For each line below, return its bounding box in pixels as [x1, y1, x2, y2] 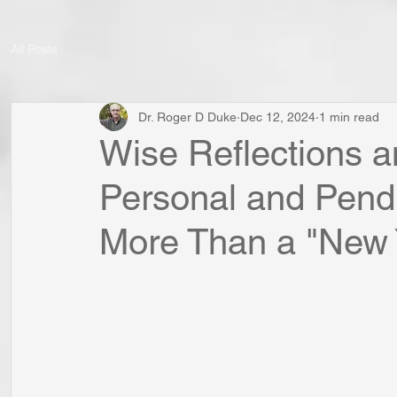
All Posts [11, 41, 58, 56]
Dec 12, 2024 [240, 109, 315, 124]
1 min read [319, 109, 379, 124]
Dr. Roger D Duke [138, 109, 237, 124]
